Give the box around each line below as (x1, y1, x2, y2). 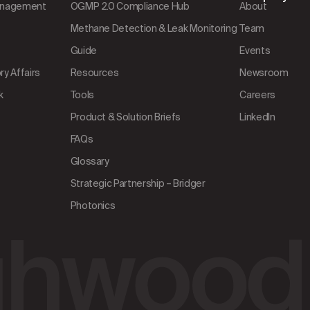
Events (239, 44, 271, 57)
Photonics (70, 199, 116, 212)
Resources (70, 66, 119, 79)
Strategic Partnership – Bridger (70, 176, 206, 190)
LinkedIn (239, 110, 275, 123)
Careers (239, 88, 275, 101)
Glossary (70, 154, 109, 167)
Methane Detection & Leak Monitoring (70, 21, 237, 35)
